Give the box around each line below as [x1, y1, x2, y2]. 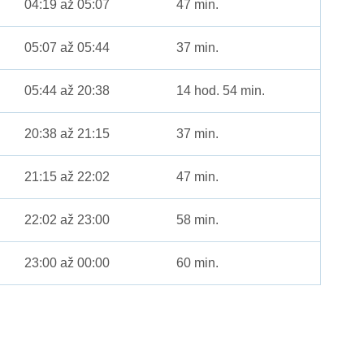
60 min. [176, 256, 219, 271]
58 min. [176, 213, 219, 227]
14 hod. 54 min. [176, 84, 266, 98]
